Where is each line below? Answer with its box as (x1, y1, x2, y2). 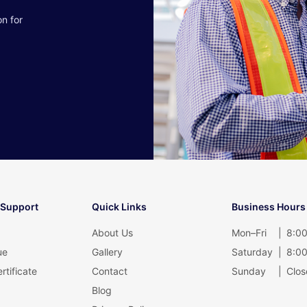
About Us (92, 227, 133, 238)
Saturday (232, 246, 273, 258)
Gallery (92, 246, 123, 258)
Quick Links (92, 201, 147, 212)
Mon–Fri (232, 227, 267, 238)
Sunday (232, 265, 266, 277)
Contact (92, 265, 127, 277)
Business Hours (232, 201, 306, 212)
